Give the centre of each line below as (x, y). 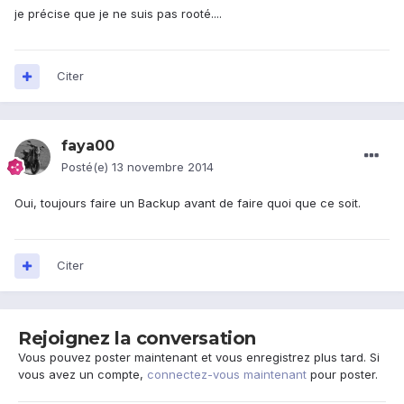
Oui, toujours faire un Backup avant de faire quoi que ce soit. (188, 203)
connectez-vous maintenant (227, 375)
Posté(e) (87, 167)
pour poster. (342, 375)
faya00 (88, 146)
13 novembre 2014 (163, 167)
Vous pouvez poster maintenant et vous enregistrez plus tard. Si (199, 358)
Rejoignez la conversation (137, 339)
